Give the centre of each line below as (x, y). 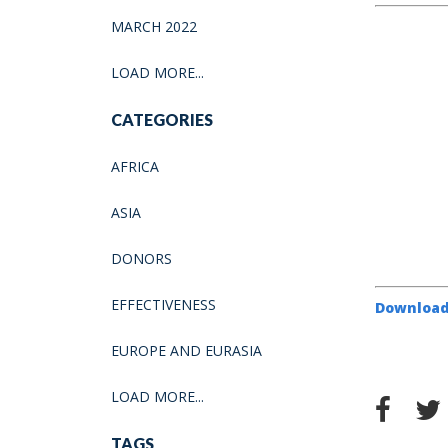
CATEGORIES (162, 119)
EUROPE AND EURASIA (186, 350)
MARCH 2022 (154, 26)
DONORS (141, 258)
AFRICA (135, 166)
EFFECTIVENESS (163, 304)
